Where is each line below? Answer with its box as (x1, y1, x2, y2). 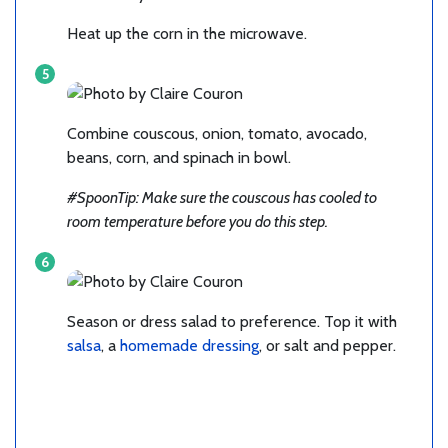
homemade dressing (120, 335, 259, 355)
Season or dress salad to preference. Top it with (67, 311, 397, 331)
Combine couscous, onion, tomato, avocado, (67, 123, 367, 143)
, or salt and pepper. (259, 335, 396, 355)
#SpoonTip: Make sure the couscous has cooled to (67, 187, 377, 207)
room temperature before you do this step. (67, 211, 328, 231)
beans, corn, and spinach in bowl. (67, 147, 291, 167)
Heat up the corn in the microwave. (67, 23, 307, 43)
